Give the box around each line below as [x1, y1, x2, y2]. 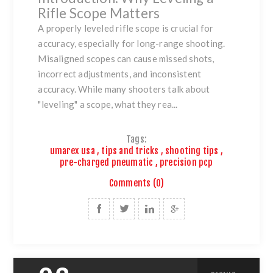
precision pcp [160, 156, 213, 168]
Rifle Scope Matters [38, 4, 160, 21]
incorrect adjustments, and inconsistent [38, 68, 202, 79]
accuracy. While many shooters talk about [38, 83, 210, 94]
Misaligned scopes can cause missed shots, [38, 52, 214, 64]
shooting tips [165, 144, 219, 157]
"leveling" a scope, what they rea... [38, 98, 178, 110]
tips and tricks [101, 144, 159, 157]
